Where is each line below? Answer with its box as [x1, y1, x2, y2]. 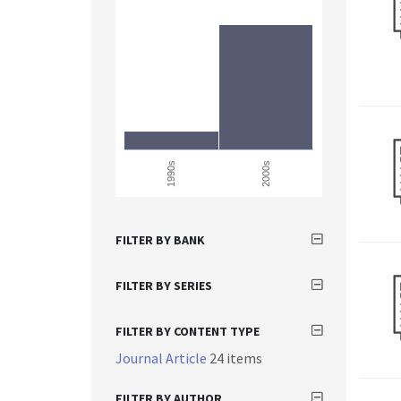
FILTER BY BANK [115, 232, 205, 248]
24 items [209, 349, 262, 367]
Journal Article [115, 349, 209, 367]
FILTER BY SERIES [115, 277, 212, 294]
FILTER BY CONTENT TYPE [115, 323, 260, 339]
